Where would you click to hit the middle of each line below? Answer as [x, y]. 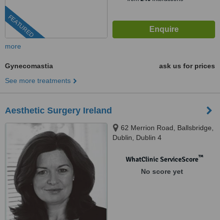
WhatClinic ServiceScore [162, 159]
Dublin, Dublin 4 [137, 137]
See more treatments [38, 81]
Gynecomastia [29, 66]
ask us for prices [187, 66]
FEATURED [21, 26]
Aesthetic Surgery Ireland [58, 110]
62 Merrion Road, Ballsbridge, [167, 128]
